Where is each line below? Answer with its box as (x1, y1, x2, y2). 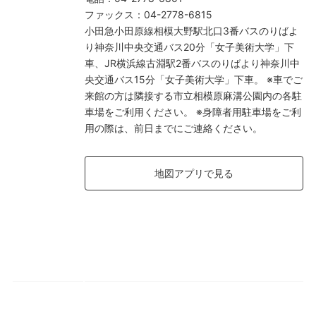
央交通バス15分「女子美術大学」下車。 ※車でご (85, 73, 303, 86)
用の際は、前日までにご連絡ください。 (85, 122, 262, 135)
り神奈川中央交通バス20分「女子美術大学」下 (85, 41, 294, 54)
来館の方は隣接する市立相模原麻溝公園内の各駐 (85, 90, 302, 102)
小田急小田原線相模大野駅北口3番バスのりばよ (85, 25, 298, 37)
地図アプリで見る (154, 167, 233, 180)
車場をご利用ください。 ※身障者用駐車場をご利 (85, 106, 301, 119)
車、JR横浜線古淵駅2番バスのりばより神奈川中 (85, 57, 300, 70)
